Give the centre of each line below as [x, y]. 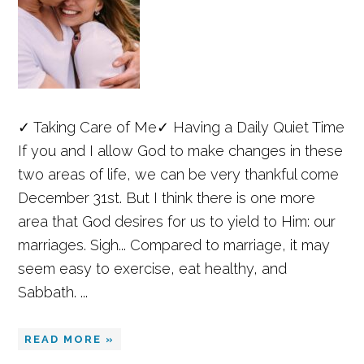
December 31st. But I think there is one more [167, 198]
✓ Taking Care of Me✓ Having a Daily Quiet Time [182, 127]
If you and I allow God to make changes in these [181, 151]
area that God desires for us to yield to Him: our [177, 221]
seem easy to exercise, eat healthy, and [153, 269]
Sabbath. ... [53, 292]
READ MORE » [70, 339]
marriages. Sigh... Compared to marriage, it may [174, 245]
